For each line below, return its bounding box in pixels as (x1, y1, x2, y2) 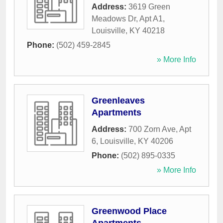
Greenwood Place (92, 206, 167, 217)
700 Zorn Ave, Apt (128, 125, 191, 134)
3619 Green (128, 2, 170, 11)
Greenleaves (92, 96, 145, 106)
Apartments (92, 108, 141, 118)
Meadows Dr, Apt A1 (92, 14, 163, 23)
